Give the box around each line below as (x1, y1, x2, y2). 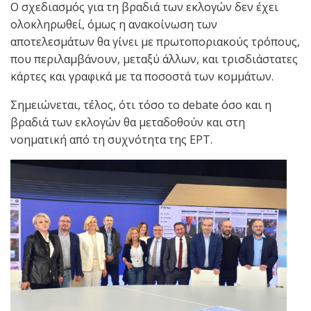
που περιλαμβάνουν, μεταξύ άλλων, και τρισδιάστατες (10, 51, 298, 67)
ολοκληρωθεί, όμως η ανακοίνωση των (10, 16, 217, 32)
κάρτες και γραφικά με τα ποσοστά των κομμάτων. (10, 68, 274, 84)
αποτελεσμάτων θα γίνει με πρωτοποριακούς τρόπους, (10, 33, 300, 49)
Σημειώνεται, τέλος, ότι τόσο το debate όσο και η (10, 96, 271, 112)
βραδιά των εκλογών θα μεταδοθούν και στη (10, 114, 245, 130)
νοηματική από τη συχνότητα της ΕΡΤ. (10, 131, 212, 147)
